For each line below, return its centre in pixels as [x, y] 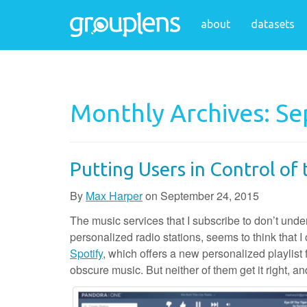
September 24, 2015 [210, 196]
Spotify [86, 253]
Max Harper [114, 196]
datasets [273, 24]
